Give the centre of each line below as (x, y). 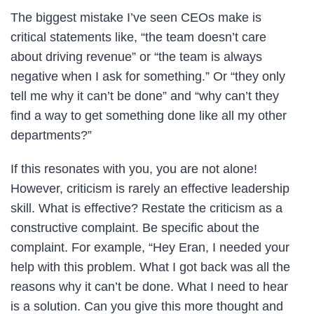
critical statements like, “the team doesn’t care (138, 37)
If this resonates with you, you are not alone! (134, 169)
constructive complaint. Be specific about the (135, 227)
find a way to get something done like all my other (149, 115)
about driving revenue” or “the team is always (136, 56)
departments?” (51, 135)
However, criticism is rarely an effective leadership (150, 188)
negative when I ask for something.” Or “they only (148, 76)
